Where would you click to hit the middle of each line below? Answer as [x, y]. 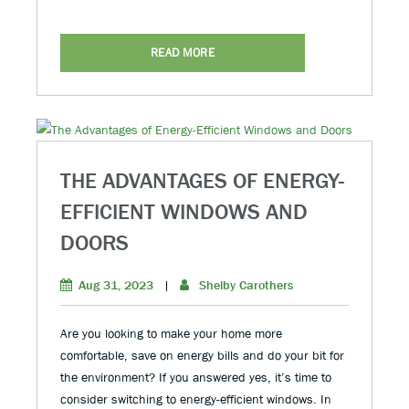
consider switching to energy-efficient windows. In [196, 399]
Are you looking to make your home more [171, 334]
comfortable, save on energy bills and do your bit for [202, 356]
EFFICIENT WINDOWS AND [184, 212]
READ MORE [183, 53]
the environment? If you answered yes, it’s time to [196, 378]
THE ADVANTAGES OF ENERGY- [202, 181]
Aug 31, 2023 [116, 285]
